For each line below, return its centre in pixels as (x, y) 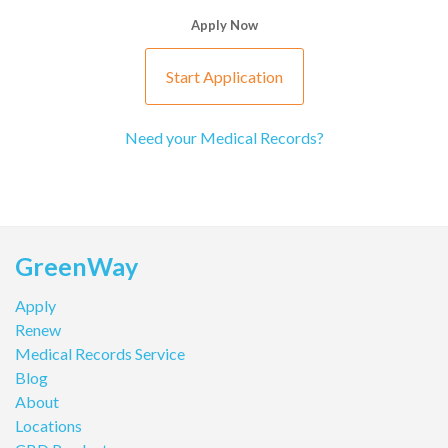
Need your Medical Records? (224, 137)
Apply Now (224, 24)
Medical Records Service (100, 353)
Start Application (224, 76)
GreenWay (76, 265)
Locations (48, 425)
